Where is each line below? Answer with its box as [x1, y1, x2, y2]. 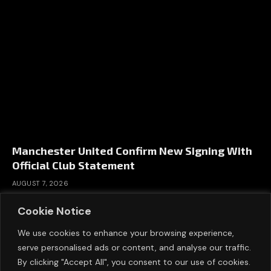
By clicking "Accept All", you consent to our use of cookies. [18, 256, 250, 267]
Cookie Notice [18, 203, 91, 218]
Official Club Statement [12, 158, 135, 172]
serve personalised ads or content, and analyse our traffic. [18, 241, 251, 253]
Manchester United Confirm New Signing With [12, 143, 252, 157]
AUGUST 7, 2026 [12, 178, 69, 188]
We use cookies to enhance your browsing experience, [18, 227, 234, 238]
